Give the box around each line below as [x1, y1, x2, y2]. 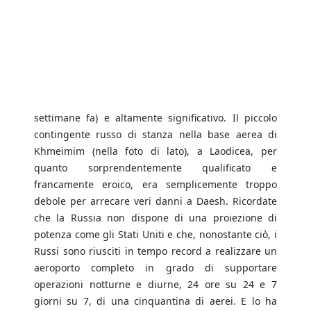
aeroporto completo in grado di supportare [34, 261, 277, 275]
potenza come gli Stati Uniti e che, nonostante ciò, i [34, 228, 277, 242]
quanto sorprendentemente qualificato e [34, 161, 277, 175]
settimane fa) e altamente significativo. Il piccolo [34, 111, 277, 125]
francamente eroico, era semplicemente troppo [34, 178, 277, 192]
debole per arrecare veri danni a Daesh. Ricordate [34, 194, 277, 208]
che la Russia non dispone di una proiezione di [34, 211, 277, 225]
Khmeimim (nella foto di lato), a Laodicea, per [34, 144, 277, 158]
